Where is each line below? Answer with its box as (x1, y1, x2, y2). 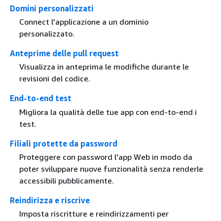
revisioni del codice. (19, 74, 90, 84)
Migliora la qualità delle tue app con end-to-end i (19, 107, 197, 117)
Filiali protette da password (10, 138, 117, 148)
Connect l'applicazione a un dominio (19, 17, 148, 27)
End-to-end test (10, 93, 72, 104)
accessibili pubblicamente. (19, 175, 114, 185)
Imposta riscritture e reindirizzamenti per (19, 208, 169, 219)
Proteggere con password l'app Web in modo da (19, 151, 192, 162)
